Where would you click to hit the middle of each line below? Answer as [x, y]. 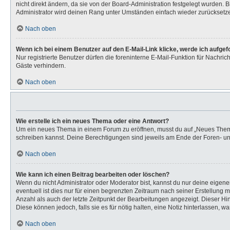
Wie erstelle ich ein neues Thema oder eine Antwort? [92, 121]
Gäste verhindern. [41, 66]
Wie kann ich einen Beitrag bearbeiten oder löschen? [93, 175]
